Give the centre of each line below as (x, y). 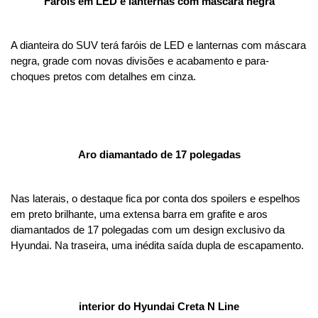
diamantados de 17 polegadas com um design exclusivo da (148, 230)
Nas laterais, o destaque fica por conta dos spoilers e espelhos (155, 199)
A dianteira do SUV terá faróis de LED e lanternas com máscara (158, 46)
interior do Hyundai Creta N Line (159, 307)
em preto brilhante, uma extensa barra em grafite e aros (139, 215)
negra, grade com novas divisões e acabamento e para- (140, 61)
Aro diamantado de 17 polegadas (159, 155)
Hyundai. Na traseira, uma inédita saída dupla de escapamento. (157, 246)
